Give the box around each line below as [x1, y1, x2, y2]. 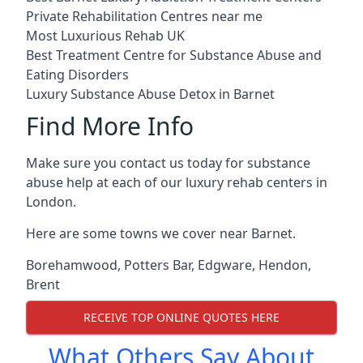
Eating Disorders [26, 65, 129, 83]
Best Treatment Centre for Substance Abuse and [26, 45, 322, 64]
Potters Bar [124, 255, 191, 274]
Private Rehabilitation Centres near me [26, 6, 263, 25]
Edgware [198, 255, 252, 274]
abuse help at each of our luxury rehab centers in [26, 173, 327, 191]
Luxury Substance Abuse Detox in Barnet [26, 84, 275, 103]
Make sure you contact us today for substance [26, 153, 310, 172]
